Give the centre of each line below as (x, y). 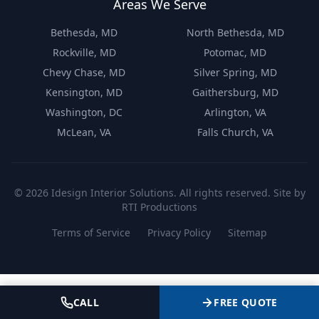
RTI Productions (159, 207)
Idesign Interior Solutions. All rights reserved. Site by (177, 193)
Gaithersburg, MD (235, 93)
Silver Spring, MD (235, 73)
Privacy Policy (179, 233)
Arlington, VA (235, 113)
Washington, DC (84, 113)
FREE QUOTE (246, 302)
